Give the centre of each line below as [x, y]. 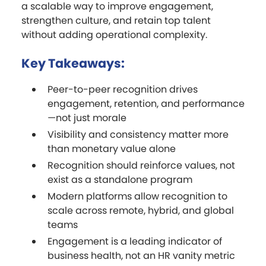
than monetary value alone [112, 148]
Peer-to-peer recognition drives [123, 89]
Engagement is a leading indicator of [135, 241]
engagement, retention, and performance [146, 103]
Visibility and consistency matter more [138, 134]
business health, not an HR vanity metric [141, 255]
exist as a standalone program [120, 179]
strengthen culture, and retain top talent [116, 20]
